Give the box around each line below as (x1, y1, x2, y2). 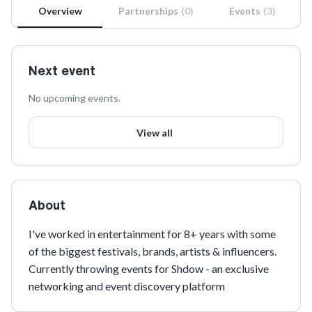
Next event (29, 64, 95, 77)
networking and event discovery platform (29, 279, 225, 292)
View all (136, 126, 173, 139)
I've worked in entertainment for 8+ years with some (29, 227, 276, 240)
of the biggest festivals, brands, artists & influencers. (29, 244, 279, 258)
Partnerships (118, 5, 178, 17)
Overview (38, 5, 82, 17)
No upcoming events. (29, 92, 120, 104)
